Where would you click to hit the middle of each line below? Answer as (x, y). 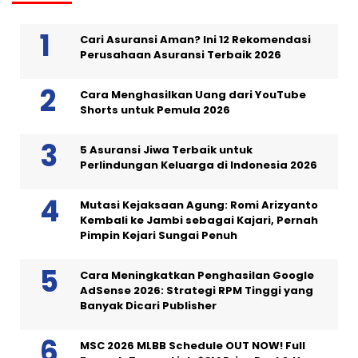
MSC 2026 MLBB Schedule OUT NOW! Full (193, 345)
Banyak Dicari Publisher (148, 305)
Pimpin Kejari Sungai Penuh (159, 235)
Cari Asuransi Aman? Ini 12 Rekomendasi (195, 39)
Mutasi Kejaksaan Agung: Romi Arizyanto (199, 205)
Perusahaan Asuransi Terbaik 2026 (181, 54)
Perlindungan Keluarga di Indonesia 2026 (199, 165)
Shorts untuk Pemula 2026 (155, 109)
